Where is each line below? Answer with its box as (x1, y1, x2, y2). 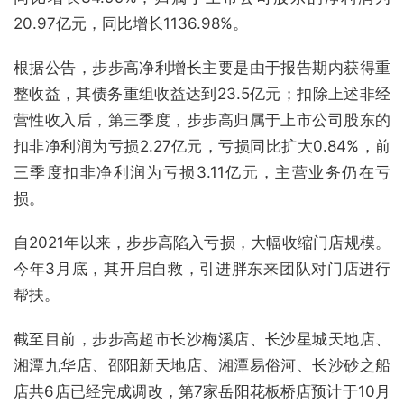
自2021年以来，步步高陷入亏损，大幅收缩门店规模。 (14, 234, 390, 252)
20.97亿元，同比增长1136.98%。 (14, 14, 248, 32)
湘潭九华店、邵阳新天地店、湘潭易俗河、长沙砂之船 (14, 356, 390, 374)
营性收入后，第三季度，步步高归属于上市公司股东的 (14, 111, 390, 129)
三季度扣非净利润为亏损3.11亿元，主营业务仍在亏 (14, 163, 390, 181)
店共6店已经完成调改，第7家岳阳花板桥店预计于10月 (14, 382, 390, 400)
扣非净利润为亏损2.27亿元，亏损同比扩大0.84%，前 (14, 137, 390, 155)
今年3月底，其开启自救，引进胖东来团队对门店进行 (14, 260, 390, 278)
